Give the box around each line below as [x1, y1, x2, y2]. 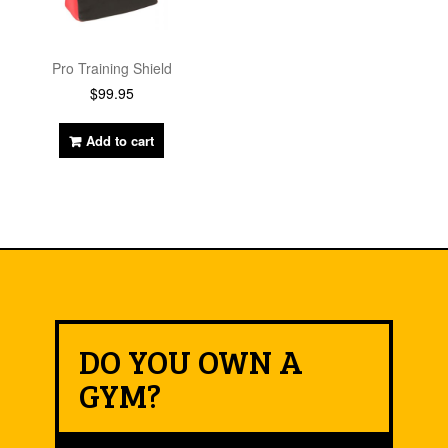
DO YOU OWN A [79, 338, 303, 384]
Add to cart [86, 130, 154, 150]
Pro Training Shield [51, 57, 172, 78]
